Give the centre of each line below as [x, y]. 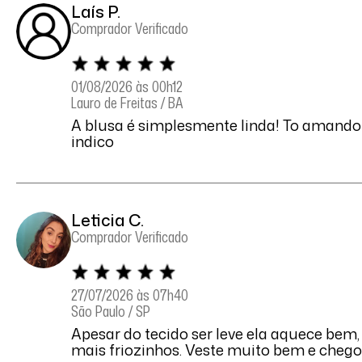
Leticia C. [107, 220]
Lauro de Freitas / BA [127, 103]
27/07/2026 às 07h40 [129, 295]
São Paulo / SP [110, 311]
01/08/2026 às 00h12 [126, 87]
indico [92, 142]
